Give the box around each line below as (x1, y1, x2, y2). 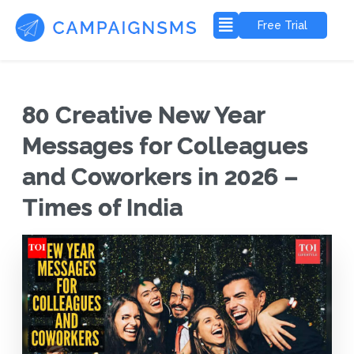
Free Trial (258, 19, 308, 32)
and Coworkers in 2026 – (21, 163, 299, 191)
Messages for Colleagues (21, 132, 308, 160)
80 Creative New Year (21, 101, 265, 130)
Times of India (21, 194, 183, 222)
